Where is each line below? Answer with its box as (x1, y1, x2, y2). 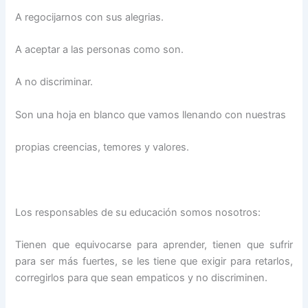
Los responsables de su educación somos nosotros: (15, 206, 261, 219)
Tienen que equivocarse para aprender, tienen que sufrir (15, 239, 293, 252)
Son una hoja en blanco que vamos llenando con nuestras (15, 108, 287, 121)
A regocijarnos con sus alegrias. (15, 10, 164, 23)
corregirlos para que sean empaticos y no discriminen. (15, 272, 268, 285)
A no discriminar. (15, 76, 93, 89)
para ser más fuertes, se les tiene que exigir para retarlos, (15, 255, 293, 268)
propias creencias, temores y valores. (15, 141, 190, 153)
